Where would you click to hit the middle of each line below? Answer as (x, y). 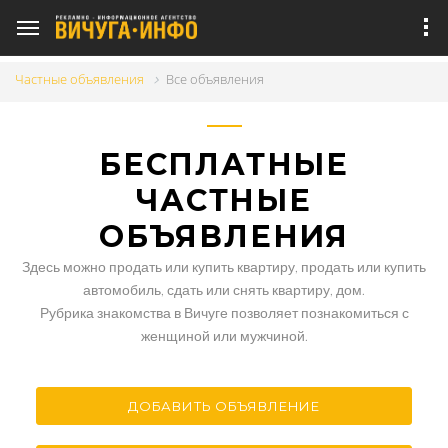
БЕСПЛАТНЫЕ (224, 165)
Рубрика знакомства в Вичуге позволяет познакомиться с (224, 313)
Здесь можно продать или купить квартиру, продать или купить (224, 267)
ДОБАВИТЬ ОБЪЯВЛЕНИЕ (224, 406)
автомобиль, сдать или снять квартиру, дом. (224, 290)
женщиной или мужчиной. (224, 336)
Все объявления (215, 79)
